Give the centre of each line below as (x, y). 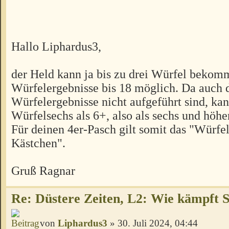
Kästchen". (38, 143)
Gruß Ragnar (43, 170)
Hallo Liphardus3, (56, 46)
